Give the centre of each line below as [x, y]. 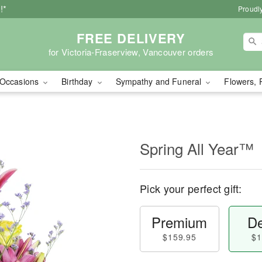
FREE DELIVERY [131, 38]
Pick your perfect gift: [191, 188]
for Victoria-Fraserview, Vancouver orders [131, 51]
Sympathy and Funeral [160, 81]
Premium [180, 222]
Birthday [78, 81]
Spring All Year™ [197, 148]
